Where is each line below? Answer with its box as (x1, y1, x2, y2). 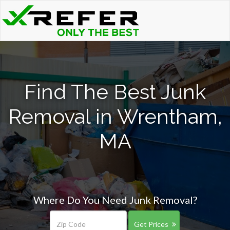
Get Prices (133, 220, 168, 228)
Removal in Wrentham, (8, 104, 222, 128)
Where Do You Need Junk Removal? (33, 194, 197, 206)
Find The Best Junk (24, 80, 206, 104)
